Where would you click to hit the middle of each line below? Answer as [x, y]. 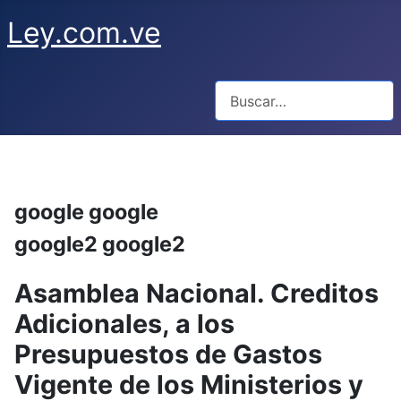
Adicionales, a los [124, 324]
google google [86, 212]
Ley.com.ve [84, 33]
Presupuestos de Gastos [168, 354]
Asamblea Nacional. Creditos [196, 294]
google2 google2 [100, 244]
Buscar [237, 90]
